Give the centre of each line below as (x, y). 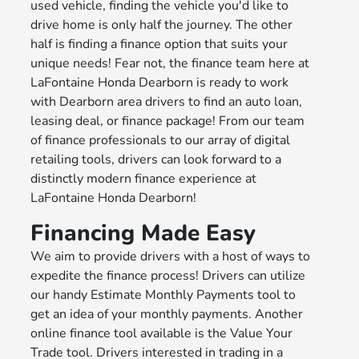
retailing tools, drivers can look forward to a (156, 160)
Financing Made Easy (143, 234)
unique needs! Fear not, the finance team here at (170, 64)
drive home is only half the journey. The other (162, 25)
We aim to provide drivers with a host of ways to (171, 257)
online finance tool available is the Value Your (162, 334)
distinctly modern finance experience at (144, 179)
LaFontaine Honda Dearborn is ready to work (160, 83)
